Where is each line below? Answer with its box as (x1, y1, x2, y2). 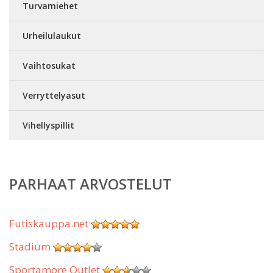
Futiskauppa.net (9, 216, 88, 230)
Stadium (9, 239, 51, 253)
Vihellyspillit (23, 119, 74, 131)
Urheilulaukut (23, 29, 81, 41)
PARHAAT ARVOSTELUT (9, 173, 172, 194)
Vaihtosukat (23, 59, 76, 71)
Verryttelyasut (23, 89, 85, 101)
